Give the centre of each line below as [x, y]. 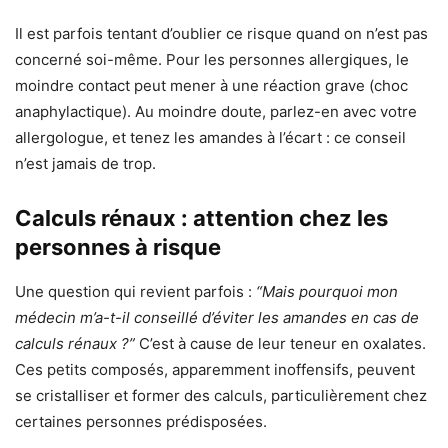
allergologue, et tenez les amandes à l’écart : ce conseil [210, 137]
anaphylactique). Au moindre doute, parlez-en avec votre [216, 111]
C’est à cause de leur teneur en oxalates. [280, 343]
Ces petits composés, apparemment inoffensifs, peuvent [215, 369]
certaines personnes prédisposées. [141, 421]
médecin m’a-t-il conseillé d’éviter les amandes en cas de [217, 317]
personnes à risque [118, 246]
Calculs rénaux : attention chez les [201, 217]
